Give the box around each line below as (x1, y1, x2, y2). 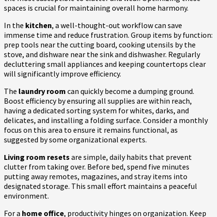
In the (4, 20, 25, 30)
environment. (4, 190, 49, 201)
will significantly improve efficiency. (4, 68, 121, 78)
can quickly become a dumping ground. (66, 86, 194, 96)
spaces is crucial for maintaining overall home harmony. (4, 2, 188, 13)
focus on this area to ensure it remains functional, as (4, 124, 178, 135)
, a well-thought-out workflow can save (52, 20, 182, 30)
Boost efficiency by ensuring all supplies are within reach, (4, 95, 192, 106)
